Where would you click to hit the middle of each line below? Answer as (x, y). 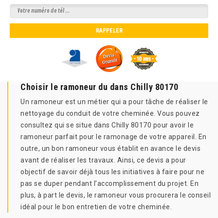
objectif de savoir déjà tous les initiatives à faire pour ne (112, 172)
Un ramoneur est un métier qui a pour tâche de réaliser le (114, 102)
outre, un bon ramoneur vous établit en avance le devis (110, 148)
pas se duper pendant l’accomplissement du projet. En (109, 183)
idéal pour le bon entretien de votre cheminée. (96, 207)
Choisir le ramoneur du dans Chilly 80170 (99, 87)
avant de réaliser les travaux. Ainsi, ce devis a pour (103, 160)
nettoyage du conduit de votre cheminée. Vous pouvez (110, 113)
